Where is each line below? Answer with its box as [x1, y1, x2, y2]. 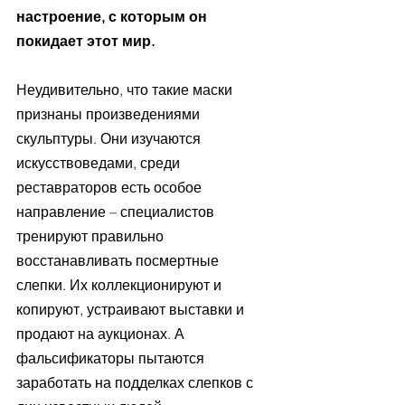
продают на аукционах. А [16, 325, 188, 343]
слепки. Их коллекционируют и [16, 276, 225, 294]
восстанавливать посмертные [16, 251, 222, 269]
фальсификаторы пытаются [16, 349, 208, 367]
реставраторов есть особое [16, 178, 205, 196]
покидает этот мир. [16, 32, 155, 50]
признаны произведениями [16, 105, 203, 123]
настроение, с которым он [16, 7, 211, 25]
